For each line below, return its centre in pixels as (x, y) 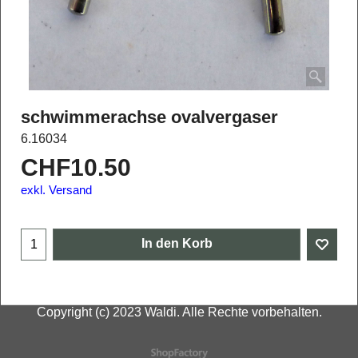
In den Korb (177, 244)
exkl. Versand (56, 190)
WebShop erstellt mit (179, 352)
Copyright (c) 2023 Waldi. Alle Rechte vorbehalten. (179, 312)
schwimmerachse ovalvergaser (149, 117)
